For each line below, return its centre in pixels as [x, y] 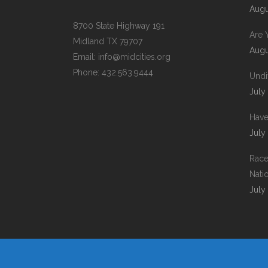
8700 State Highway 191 [119, 25]
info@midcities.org [134, 57]
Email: [86, 57]
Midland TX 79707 [108, 41]
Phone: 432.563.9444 [113, 72]
